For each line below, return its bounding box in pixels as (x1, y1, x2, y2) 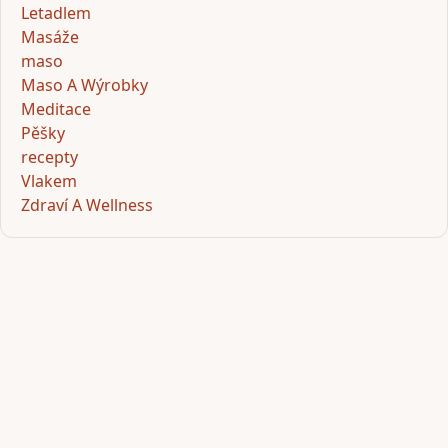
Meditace (21, 98, 91, 121)
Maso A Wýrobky (21, 74, 148, 97)
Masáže (21, 26, 79, 49)
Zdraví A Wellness (21, 194, 153, 217)
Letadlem (21, 2, 91, 25)
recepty (21, 146, 78, 169)
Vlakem (21, 170, 77, 193)
